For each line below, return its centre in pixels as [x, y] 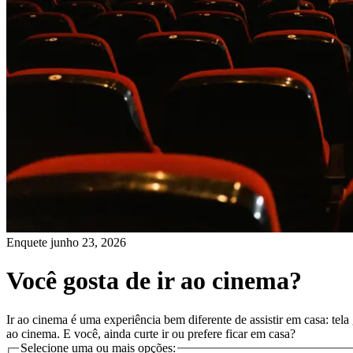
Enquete [28, 242]
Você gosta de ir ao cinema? [154, 281]
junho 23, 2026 [88, 242]
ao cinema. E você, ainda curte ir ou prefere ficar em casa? [151, 333]
